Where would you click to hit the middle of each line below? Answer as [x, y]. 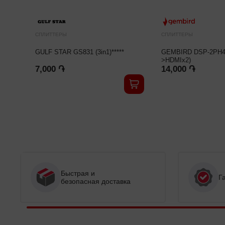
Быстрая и [78, 173]
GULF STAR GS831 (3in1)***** [80, 52]
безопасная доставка [96, 181]
